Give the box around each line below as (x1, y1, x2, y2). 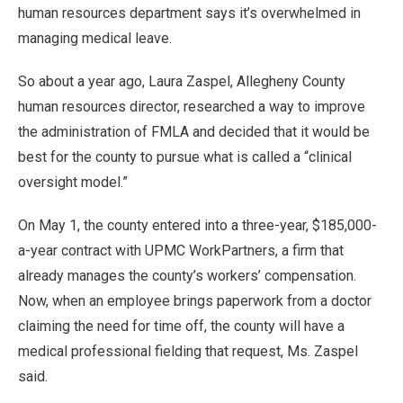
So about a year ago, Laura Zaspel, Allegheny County (18, 73, 345, 90)
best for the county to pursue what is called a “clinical (18, 148, 352, 166)
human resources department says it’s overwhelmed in (18, 4, 361, 22)
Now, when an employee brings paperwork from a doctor (18, 292, 372, 309)
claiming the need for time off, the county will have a (18, 318, 345, 335)
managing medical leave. (18, 30, 172, 47)
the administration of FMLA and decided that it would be (18, 123, 370, 140)
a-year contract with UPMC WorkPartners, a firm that (18, 242, 344, 259)
